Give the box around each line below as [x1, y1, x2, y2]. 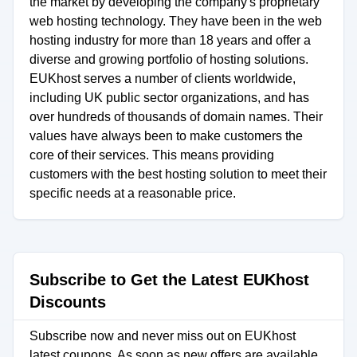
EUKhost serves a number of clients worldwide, [29, 72, 296, 85]
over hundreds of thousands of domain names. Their [29, 110, 323, 124]
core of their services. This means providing [29, 148, 274, 162]
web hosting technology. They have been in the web [29, 14, 322, 28]
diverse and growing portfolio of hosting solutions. [29, 53, 308, 66]
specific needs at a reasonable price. [29, 186, 236, 200]
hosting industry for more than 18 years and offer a [29, 33, 311, 47]
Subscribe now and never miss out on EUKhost [29, 329, 296, 343]
